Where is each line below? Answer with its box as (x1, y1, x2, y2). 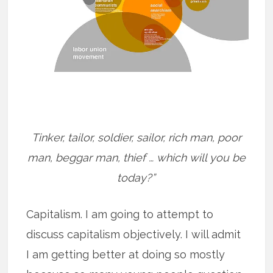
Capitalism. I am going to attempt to (26, 208, 214, 221)
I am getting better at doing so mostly (26, 248, 225, 261)
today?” (117, 171, 156, 185)
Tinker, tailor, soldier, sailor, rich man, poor (31, 131, 241, 144)
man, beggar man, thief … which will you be (27, 151, 246, 165)
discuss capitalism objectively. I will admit (26, 228, 241, 241)
